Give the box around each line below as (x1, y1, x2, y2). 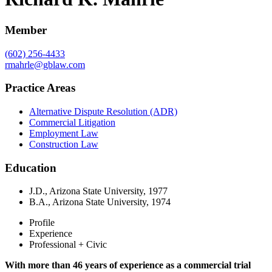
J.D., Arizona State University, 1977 (29, 186, 168, 197)
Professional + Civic (29, 239, 107, 250)
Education (5, 161, 56, 174)
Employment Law (29, 128, 98, 139)
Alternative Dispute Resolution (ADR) (29, 106, 177, 117)
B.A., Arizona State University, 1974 (29, 197, 171, 208)
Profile (29, 217, 55, 228)
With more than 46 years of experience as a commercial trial (5, 260, 251, 271)
